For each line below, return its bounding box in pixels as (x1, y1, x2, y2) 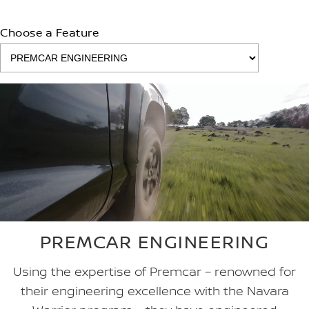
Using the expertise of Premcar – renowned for (13, 263, 296, 281)
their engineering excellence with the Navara (20, 282, 289, 300)
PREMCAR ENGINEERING (39, 229, 270, 255)
